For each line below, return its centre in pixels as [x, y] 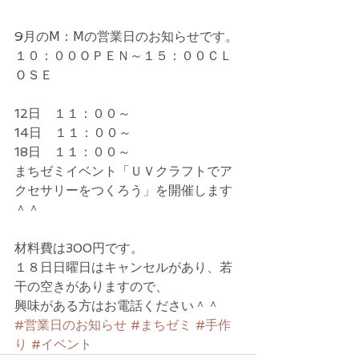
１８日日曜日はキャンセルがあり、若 [123, 267]
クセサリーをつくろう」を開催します [123, 190]
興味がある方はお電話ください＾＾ [117, 306]
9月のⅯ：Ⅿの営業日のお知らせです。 [126, 36]
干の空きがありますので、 [91, 286]
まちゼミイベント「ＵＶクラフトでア [123, 171]
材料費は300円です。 [79, 248]
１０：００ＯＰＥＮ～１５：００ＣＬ [123, 56]
